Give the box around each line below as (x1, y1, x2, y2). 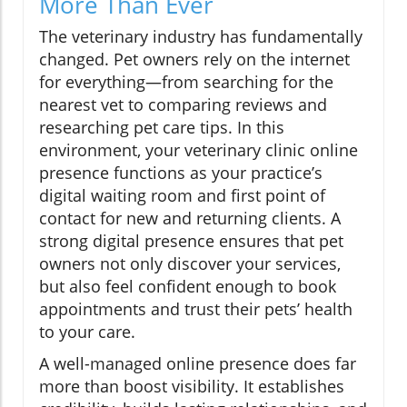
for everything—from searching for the (39, 70, 333, 93)
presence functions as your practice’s (39, 161, 323, 184)
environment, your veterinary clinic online (39, 138, 358, 161)
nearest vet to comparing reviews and (39, 93, 327, 115)
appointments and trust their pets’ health (39, 297, 352, 320)
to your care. (39, 320, 135, 342)
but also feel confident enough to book (39, 274, 336, 297)
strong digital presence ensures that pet (39, 229, 343, 252)
